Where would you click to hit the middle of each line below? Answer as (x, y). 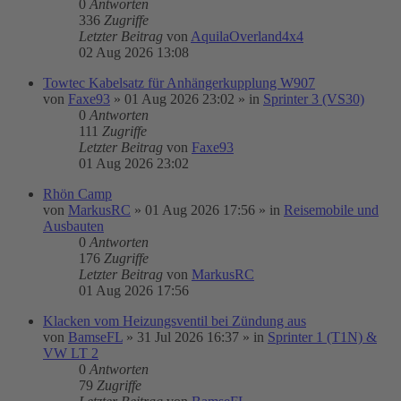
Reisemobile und (331, 210)
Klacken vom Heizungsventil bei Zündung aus (175, 321)
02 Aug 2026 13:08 (134, 52)
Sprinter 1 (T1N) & (322, 337)
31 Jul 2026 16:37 (188, 337)
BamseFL (95, 337)
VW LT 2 (71, 353)
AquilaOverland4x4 (247, 36)
